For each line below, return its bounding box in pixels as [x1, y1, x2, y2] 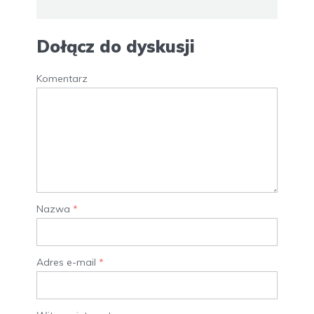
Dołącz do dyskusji [36, 36, 195, 57]
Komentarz [36, 72, 88, 86]
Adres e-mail [36, 256, 99, 269]
